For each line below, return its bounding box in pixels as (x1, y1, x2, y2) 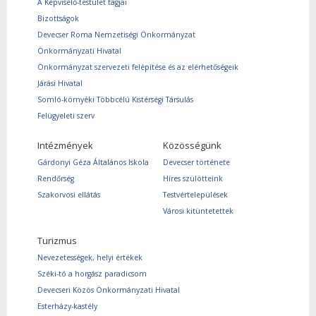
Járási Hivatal (37, 78, 83, 88)
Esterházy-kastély (37, 300, 97, 311)
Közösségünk (163, 138, 221, 152)
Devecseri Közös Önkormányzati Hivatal (37, 284, 180, 295)
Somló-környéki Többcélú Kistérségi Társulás (37, 94, 193, 104)
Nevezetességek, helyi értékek (37, 252, 142, 262)
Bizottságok (37, 13, 79, 23)
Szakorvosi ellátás (37, 189, 100, 200)
